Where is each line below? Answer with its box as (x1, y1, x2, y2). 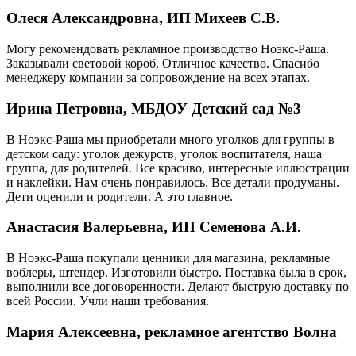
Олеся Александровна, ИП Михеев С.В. (6, 10, 280, 27)
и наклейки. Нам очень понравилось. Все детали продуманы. (6, 175, 339, 189)
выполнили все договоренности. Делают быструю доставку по (6, 280, 349, 293)
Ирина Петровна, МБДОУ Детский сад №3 (6, 99, 301, 117)
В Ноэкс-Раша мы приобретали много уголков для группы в (6, 132, 335, 146)
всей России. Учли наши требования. (6, 294, 209, 308)
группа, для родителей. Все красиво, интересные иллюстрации (6, 161, 350, 175)
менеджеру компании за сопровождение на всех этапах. (6, 71, 310, 85)
